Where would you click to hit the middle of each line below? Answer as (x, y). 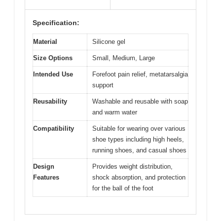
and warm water (115, 112)
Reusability (50, 102)
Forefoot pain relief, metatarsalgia (140, 74)
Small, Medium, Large (124, 58)
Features (46, 178)
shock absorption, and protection (139, 178)
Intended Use (53, 74)
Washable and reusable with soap (140, 102)
